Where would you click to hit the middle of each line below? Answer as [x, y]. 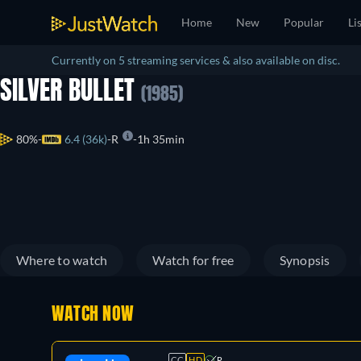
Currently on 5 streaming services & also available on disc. [196, 60]
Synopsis [305, 260]
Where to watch [62, 260]
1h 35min [161, 139]
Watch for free [193, 260]
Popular [304, 22]
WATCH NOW [93, 315]
